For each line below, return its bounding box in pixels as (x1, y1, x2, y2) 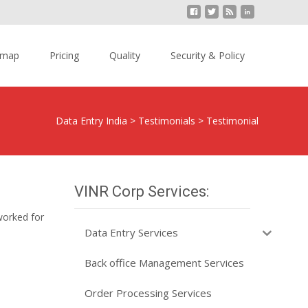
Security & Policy (170, 49, 245, 62)
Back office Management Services (85, 255, 244, 269)
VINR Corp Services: (74, 183, 209, 200)
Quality (109, 49, 140, 62)
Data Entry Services (85, 225, 178, 239)
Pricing (49, 49, 79, 62)
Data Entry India (56, 114, 127, 127)
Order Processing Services (85, 285, 212, 300)
